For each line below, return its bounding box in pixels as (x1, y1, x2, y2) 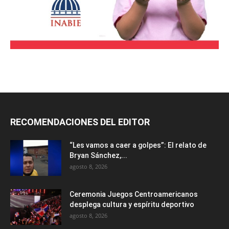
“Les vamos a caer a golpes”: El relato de (70, 141, 207, 150)
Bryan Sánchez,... (70, 151, 127, 160)
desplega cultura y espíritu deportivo (70, 200, 194, 209)
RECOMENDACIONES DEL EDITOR (10, 117, 150, 128)
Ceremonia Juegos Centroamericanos (70, 190, 198, 199)
